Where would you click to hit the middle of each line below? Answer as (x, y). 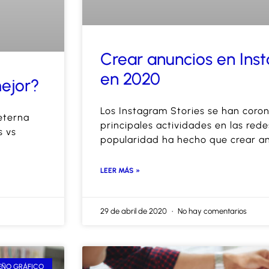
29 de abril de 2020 (134, 211)
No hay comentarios (211, 211)
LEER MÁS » (120, 171)
